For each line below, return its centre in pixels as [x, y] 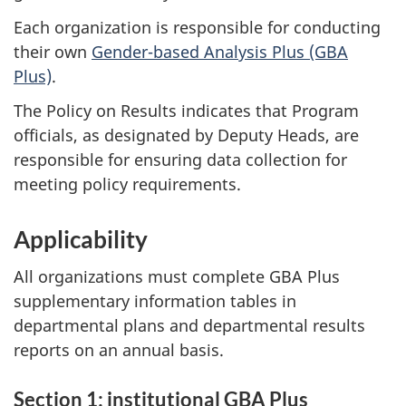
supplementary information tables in [155, 300]
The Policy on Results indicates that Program [186, 111]
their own [53, 51]
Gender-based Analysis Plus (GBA [220, 51]
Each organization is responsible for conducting [197, 27]
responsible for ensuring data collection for [180, 160]
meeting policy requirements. [127, 184]
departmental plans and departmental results [189, 325]
